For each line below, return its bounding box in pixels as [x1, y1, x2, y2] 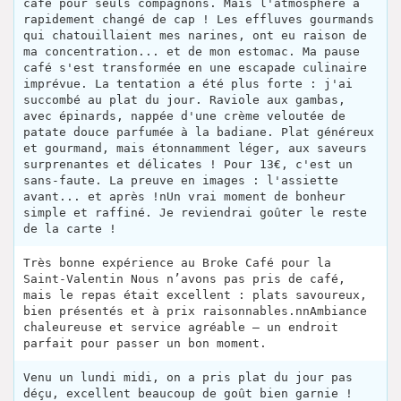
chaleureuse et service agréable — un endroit [23, 320, 338, 335]
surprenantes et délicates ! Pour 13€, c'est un [23, 158, 353, 172]
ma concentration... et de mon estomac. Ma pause [23, 45, 360, 59]
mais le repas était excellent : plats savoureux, [23, 288, 367, 303]
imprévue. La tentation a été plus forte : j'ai [23, 77, 353, 91]
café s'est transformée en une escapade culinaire [23, 61, 367, 75]
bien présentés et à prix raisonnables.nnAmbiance [23, 304, 367, 319]
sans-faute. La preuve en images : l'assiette [23, 174, 338, 188]
